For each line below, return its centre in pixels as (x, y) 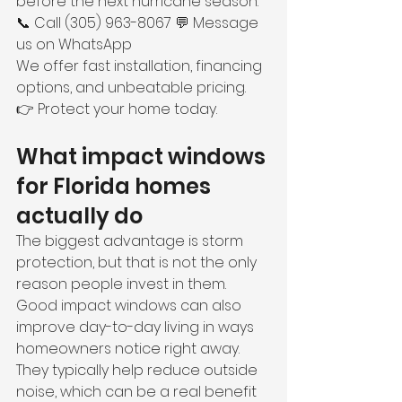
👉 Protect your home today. (117, 109)
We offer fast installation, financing (141, 66)
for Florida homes (116, 186)
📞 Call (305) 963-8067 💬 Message (139, 23)
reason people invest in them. (123, 284)
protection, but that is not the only (138, 262)
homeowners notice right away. (128, 349)
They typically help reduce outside (139, 370)
